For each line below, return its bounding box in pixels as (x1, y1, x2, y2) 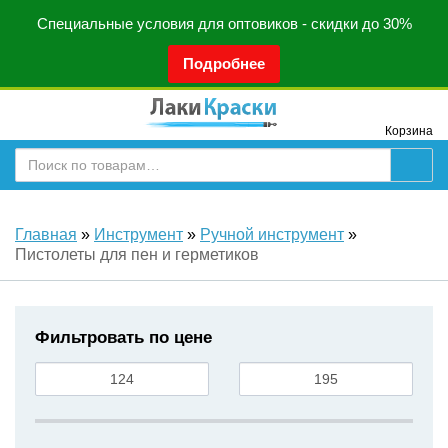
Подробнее (183, 55, 265, 72)
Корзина (384, 124, 433, 137)
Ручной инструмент (200, 226, 344, 243)
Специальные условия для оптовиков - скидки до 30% (36, 15, 412, 32)
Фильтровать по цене (35, 327, 212, 347)
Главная (15, 226, 77, 243)
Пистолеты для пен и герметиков (15, 246, 259, 263)
